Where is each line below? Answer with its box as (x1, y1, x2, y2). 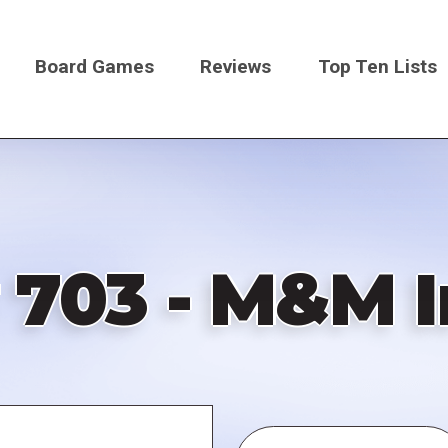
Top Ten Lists (318, 54, 438, 78)
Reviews (200, 54, 272, 78)
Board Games (34, 54, 154, 78)
